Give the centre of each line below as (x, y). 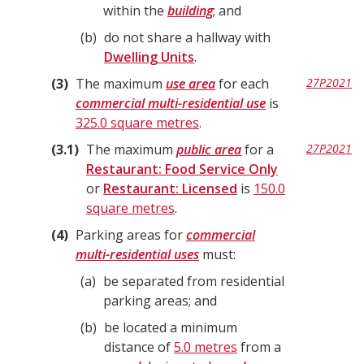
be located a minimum (171, 327)
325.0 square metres (137, 123)
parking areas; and (160, 301)
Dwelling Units (149, 57)
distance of (139, 347)
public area (209, 149)
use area (191, 84)
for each (242, 84)
